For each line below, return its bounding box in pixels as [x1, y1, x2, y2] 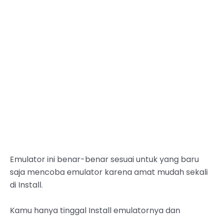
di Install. [10, 179, 43, 191]
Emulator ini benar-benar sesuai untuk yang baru [10, 154, 199, 165]
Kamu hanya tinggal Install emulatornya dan [10, 204, 180, 216]
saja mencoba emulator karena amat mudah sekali [10, 166, 208, 178]
